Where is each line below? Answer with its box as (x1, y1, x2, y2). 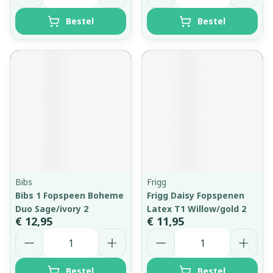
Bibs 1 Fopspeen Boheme (15, 190, 124, 201)
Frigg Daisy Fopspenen (147, 190, 244, 201)
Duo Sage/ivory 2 (15, 203, 88, 214)
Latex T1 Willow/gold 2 (147, 203, 246, 214)
